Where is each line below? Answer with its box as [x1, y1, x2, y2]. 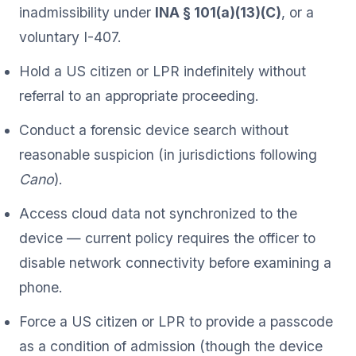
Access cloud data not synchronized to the [19, 204, 297, 222]
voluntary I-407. [19, 28, 122, 45]
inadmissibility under [19, 3, 155, 21]
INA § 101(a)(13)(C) [155, 3, 281, 21]
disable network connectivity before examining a [19, 253, 331, 271]
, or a [281, 3, 314, 21]
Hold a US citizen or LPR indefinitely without [19, 62, 306, 79]
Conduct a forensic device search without [19, 121, 288, 138]
